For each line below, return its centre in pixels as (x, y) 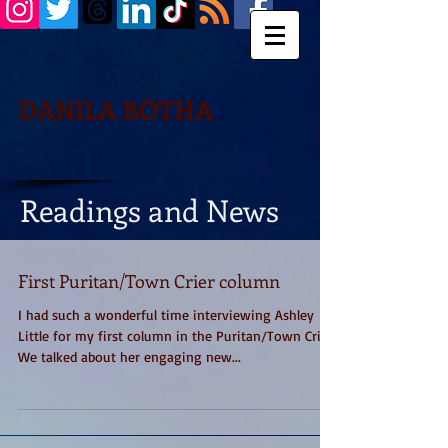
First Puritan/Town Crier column (149, 281)
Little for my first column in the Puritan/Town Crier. (177, 335)
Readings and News (153, 210)
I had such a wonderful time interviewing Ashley (166, 314)
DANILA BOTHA (115, 109)
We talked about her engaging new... (129, 356)
